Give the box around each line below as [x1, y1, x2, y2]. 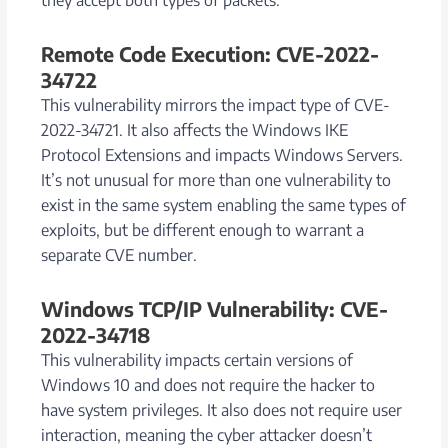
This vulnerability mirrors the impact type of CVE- [41, 94, 391, 115]
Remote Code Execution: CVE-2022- [41, 40, 380, 66]
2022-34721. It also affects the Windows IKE [41, 119, 349, 140]
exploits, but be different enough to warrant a [41, 219, 365, 240]
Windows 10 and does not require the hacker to [41, 374, 376, 395]
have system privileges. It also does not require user [41, 399, 403, 420]
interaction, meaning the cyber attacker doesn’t [41, 424, 373, 445]
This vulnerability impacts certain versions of [41, 349, 354, 370]
